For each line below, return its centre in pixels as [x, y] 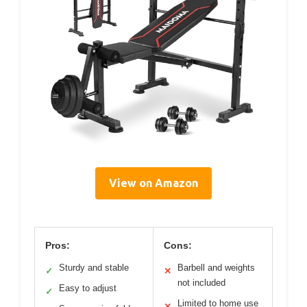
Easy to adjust [88, 288]
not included [201, 283]
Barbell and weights [216, 268]
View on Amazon [153, 183]
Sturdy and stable [94, 268]
